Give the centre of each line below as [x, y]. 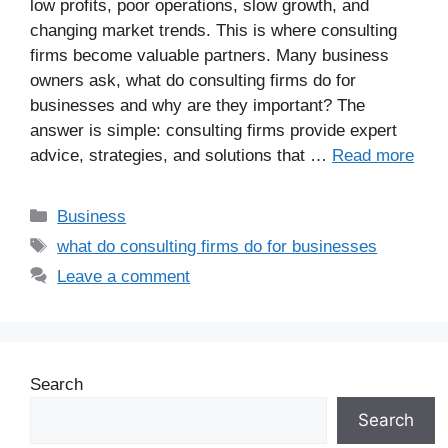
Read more [373, 155]
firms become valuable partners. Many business [209, 55]
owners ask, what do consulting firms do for [193, 80]
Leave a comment [124, 276]
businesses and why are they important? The [197, 105]
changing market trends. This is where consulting [213, 30]
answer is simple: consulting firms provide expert [213, 130]
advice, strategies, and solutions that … [181, 155]
